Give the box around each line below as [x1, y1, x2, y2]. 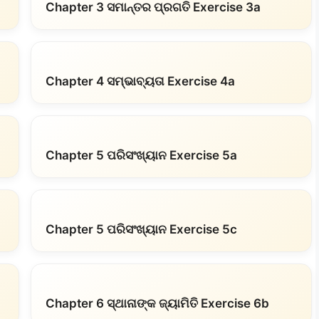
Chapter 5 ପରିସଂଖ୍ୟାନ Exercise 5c [45, 222, 237, 236]
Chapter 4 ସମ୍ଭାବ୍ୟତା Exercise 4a [45, 74, 235, 88]
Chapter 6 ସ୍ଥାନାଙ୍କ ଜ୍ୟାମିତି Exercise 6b [45, 296, 269, 310]
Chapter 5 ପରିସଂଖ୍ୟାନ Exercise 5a [45, 148, 237, 162]
